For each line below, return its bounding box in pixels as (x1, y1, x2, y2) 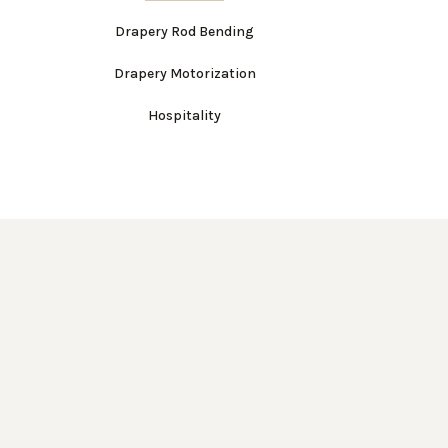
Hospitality (148, 107, 222, 124)
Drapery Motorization (113, 65, 256, 82)
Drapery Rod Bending (115, 23, 255, 40)
